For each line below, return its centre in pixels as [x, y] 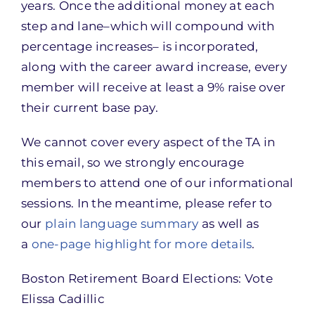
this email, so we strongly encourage [133, 162]
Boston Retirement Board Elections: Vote [147, 278]
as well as [229, 224]
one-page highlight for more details [142, 244]
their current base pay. [89, 108]
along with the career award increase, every [154, 67]
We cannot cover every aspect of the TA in [148, 142]
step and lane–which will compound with [148, 26]
